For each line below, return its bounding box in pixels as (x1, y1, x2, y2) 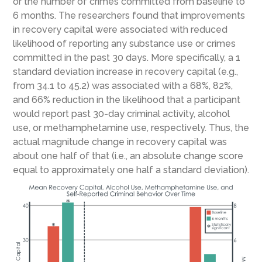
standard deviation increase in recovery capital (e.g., (12, 66, 238, 78)
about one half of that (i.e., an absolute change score (12, 150, 243, 162)
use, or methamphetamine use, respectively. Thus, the (12, 122, 249, 134)
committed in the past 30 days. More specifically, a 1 (12, 52, 240, 64)
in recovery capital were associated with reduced (12, 24, 227, 36)
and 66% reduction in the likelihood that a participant (12, 94, 240, 106)
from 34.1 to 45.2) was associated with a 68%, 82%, (12, 80, 233, 92)
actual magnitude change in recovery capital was (12, 136, 227, 148)
